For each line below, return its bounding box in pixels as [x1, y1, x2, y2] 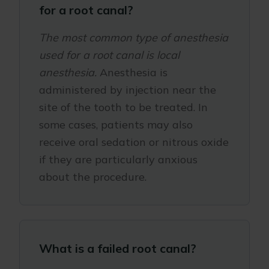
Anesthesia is [97, 65, 168, 79]
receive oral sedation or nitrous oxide [39, 135, 229, 149]
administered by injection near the [39, 83, 216, 97]
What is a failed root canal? [39, 241, 196, 256]
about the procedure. [39, 170, 147, 184]
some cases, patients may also [39, 118, 193, 131]
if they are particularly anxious [39, 153, 198, 166]
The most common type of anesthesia [39, 31, 228, 44]
